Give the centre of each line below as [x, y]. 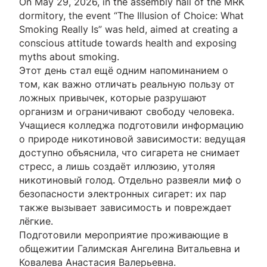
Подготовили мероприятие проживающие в [124, 235]
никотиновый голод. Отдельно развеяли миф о [130, 180]
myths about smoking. [69, 56]
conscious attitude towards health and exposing [128, 43]
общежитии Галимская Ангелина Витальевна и [130, 248]
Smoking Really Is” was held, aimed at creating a [128, 29]
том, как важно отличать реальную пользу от [127, 84]
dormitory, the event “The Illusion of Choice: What [131, 15]
